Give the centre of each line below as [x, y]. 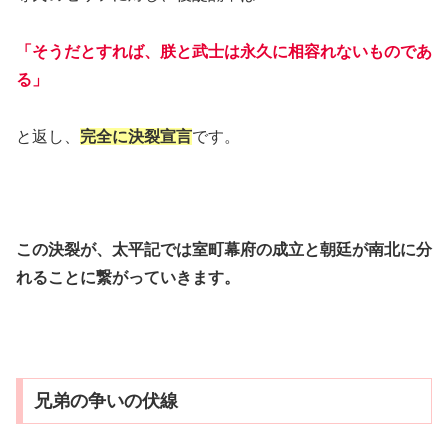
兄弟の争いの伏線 [105, 400]
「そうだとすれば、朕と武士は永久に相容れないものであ [224, 51]
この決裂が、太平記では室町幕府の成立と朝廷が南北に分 [224, 250]
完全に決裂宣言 [136, 136]
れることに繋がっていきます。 [128, 278]
